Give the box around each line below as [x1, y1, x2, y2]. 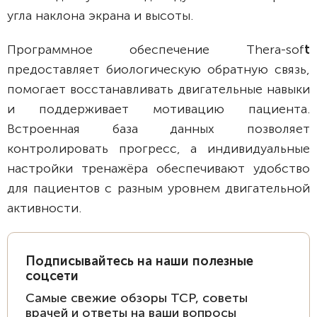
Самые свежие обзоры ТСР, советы [25, 290, 248, 306]
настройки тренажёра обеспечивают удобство [7, 161, 310, 176]
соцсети [25, 268, 79, 284]
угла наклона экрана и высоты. [7, 8, 193, 23]
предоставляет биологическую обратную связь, [7, 62, 310, 77]
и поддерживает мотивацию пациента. [7, 101, 310, 117]
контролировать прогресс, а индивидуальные [7, 141, 310, 156]
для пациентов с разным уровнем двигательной [7, 180, 310, 196]
